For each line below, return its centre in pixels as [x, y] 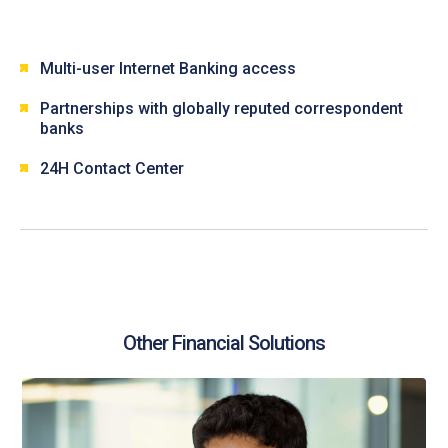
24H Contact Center [112, 169]
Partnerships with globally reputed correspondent [221, 109]
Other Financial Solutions [224, 343]
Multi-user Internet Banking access [168, 69]
